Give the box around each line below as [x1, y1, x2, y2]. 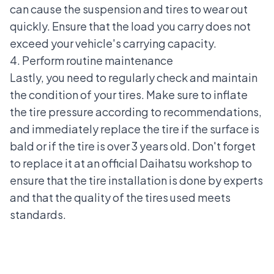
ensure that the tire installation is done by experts [10, 172, 263, 187]
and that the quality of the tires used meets [10, 190, 231, 204]
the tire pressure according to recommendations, [10, 104, 262, 119]
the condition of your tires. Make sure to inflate [10, 87, 248, 102]
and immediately [10, 121, 100, 136]
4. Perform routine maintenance [10, 53, 173, 67]
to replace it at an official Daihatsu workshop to [10, 155, 252, 170]
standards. [10, 207, 68, 221]
